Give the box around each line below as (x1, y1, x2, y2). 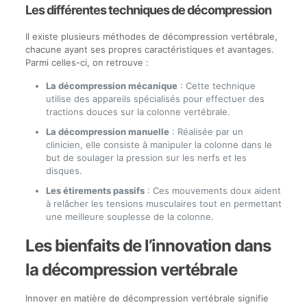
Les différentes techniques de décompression (25, 3, 271, 17)
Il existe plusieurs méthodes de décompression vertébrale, (25, 31, 278, 42)
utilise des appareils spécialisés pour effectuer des (45, 93, 265, 104)
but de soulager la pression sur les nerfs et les (45, 152, 247, 163)
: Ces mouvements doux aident (144, 185, 281, 196)
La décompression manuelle (45, 126, 169, 137)
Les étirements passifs (45, 185, 145, 196)
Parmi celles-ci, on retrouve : (25, 57, 149, 68)
